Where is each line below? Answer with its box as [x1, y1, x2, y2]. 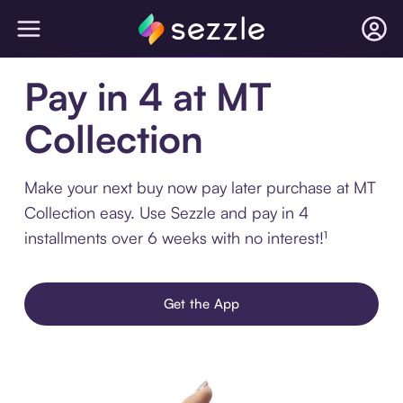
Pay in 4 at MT [23, 73, 272, 120]
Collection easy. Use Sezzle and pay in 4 [23, 202, 309, 222]
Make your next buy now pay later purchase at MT [23, 177, 376, 197]
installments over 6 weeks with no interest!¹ [23, 228, 327, 247]
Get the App [163, 295, 240, 312]
